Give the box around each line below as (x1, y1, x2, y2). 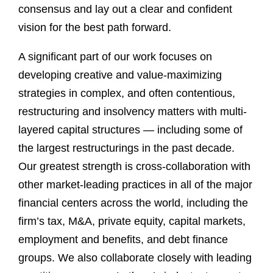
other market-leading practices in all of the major (18, 179, 252, 191)
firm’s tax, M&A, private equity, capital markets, (18, 215, 246, 227)
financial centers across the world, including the (18, 197, 248, 209)
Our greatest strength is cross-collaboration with (18, 160, 250, 172)
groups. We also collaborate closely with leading (18, 252, 252, 264)
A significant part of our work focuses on (18, 51, 212, 63)
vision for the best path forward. (18, 21, 174, 34)
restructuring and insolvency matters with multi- (18, 105, 247, 118)
